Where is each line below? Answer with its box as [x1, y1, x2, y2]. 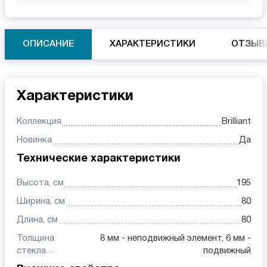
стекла [16, 246, 46, 255]
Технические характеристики [16, 153, 181, 164]
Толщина [16, 234, 54, 243]
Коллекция [16, 117, 61, 126]
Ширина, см [16, 197, 65, 206]
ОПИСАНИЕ [22, 39, 74, 48]
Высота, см [16, 178, 64, 187]
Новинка [16, 135, 52, 144]
